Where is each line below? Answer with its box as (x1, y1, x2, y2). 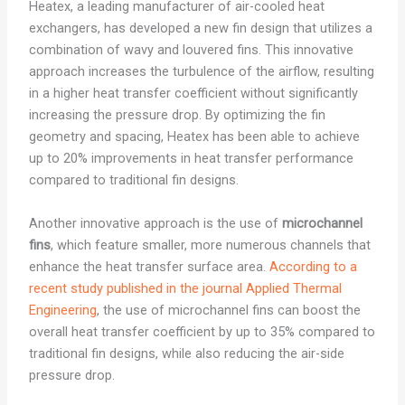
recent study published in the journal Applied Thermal (28, 279, 342, 297)
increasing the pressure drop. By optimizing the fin (28, 107, 325, 124)
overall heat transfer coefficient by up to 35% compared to (28, 323, 375, 340)
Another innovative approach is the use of (28, 214, 282, 231)
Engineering (28, 301, 97, 318)
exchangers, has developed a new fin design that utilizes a (28, 20, 372, 37)
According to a (268, 258, 357, 275)
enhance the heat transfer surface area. (28, 258, 269, 275)
